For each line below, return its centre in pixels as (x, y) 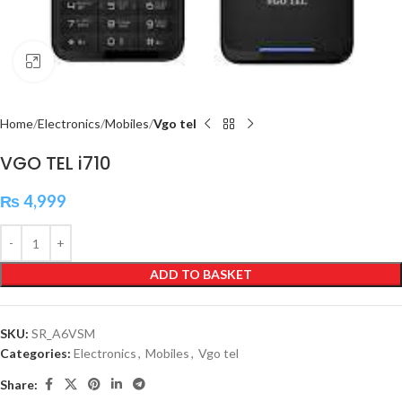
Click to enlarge (96, 61)
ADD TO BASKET (201, 274)
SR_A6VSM (63, 333)
